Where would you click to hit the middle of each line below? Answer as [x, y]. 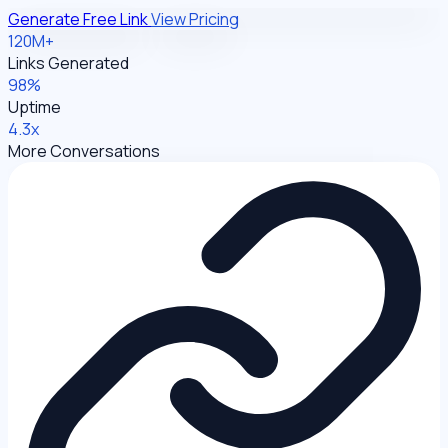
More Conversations [84, 150]
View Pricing [195, 18]
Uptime [34, 106]
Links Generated [68, 62]
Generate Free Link [79, 18]
